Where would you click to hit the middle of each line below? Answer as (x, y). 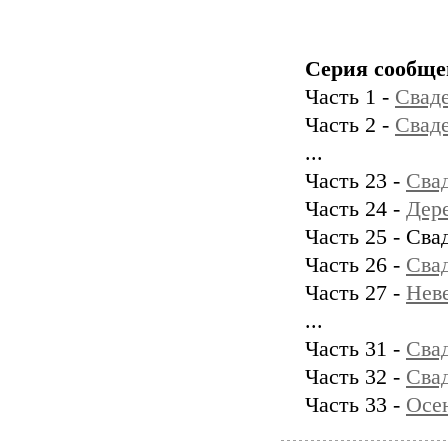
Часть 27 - (355, 293)
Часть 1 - (350, 97)
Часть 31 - (355, 349)
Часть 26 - (355, 265)
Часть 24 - (355, 209)
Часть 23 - (355, 181)
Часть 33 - (355, 405)
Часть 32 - (355, 377)
